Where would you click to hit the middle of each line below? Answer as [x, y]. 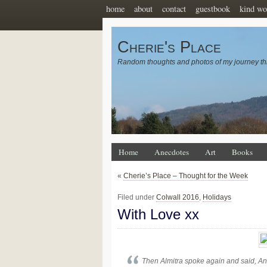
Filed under [137, 197]
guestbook [213, 9]
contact [174, 9]
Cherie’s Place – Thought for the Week [186, 176]
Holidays [217, 197]
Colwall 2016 [178, 197]
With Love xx [158, 214]
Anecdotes [172, 152]
